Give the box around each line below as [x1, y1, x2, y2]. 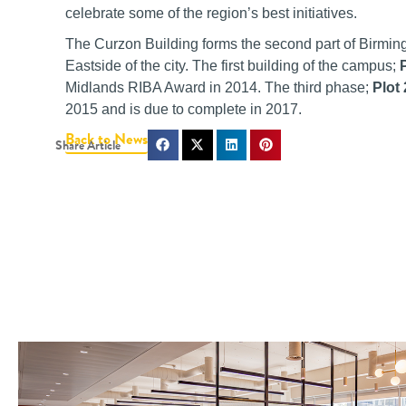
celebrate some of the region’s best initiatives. [65, 5, 357, 22]
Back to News [65, 128, 148, 150]
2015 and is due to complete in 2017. [65, 101, 302, 118]
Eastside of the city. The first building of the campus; [65, 58, 400, 74]
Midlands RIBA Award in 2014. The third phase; [65, 80, 372, 96]
